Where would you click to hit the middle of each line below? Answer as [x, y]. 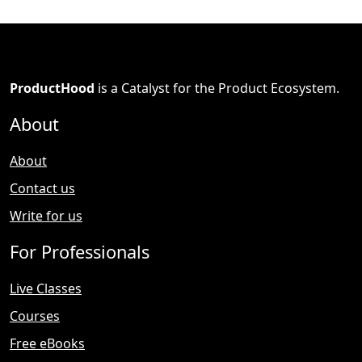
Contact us [42, 189]
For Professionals [80, 252]
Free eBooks [47, 344]
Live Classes [46, 289]
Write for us [46, 216]
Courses [35, 316]
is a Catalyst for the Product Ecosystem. [217, 88]
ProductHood [52, 88]
